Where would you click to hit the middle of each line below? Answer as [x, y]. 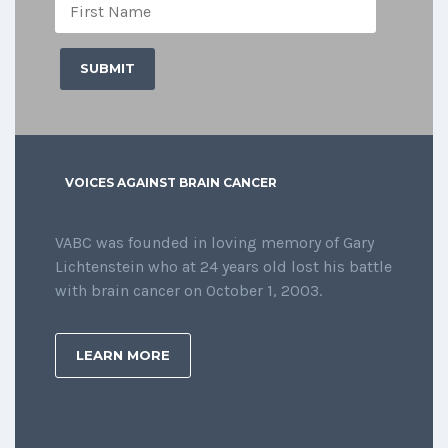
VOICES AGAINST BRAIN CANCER [171, 183]
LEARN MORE [123, 355]
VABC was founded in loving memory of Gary [214, 243]
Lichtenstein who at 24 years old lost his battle [223, 267]
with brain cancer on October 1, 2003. [188, 291]
